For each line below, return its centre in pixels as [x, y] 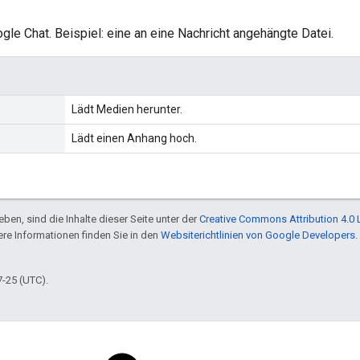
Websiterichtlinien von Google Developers [258, 235]
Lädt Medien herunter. [127, 109]
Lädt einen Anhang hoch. [134, 138]
